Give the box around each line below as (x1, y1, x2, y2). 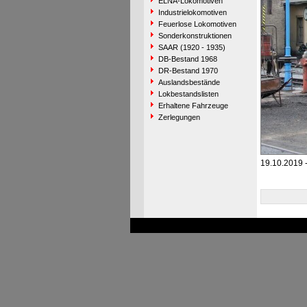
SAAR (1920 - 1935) (158, 43, 225, 51)
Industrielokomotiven (158, 8, 227, 16)
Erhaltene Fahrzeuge (158, 101, 228, 110)
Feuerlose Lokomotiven (158, 20, 236, 28)
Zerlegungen (158, 113, 200, 121)
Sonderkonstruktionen (158, 32, 232, 40)
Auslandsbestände (158, 78, 220, 86)
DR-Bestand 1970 (158, 66, 218, 75)
